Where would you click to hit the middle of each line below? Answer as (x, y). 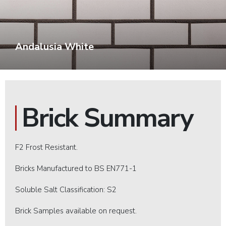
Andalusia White (54, 47)
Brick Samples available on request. (76, 211)
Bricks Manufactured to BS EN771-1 (76, 168)
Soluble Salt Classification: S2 (66, 190)
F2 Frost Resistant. (46, 147)
